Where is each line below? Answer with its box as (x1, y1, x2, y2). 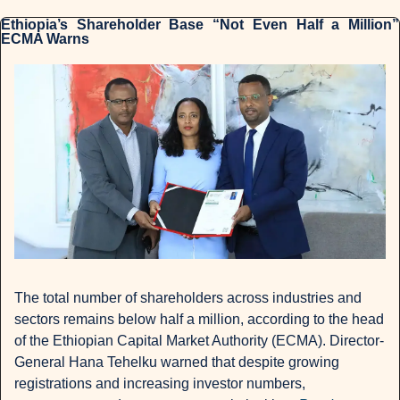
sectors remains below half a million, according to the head (14, 312, 384, 328)
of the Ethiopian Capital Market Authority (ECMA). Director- (14, 333, 384, 349)
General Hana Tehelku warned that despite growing (14, 354, 339, 371)
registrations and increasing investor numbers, (14, 376, 305, 392)
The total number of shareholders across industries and (14, 290, 362, 306)
